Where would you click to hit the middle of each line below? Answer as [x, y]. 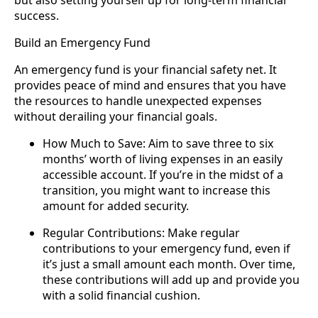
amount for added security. [116, 206]
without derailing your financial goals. [116, 117]
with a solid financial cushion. [121, 296]
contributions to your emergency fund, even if [166, 249]
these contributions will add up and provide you [171, 280]
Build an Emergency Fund [82, 43]
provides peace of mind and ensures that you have [150, 86]
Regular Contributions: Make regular [141, 233]
